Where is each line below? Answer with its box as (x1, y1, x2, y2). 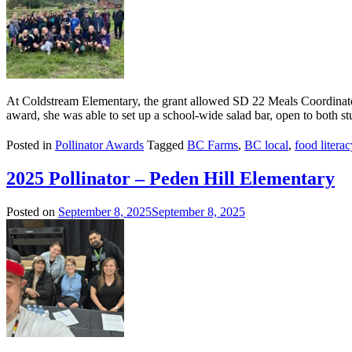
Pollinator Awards (55, 137, 144, 152)
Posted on (6, 204, 58, 218)
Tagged (144, 137, 187, 152)
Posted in (6, 137, 55, 152)
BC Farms (187, 137, 238, 152)
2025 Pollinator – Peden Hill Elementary (6, 167, 335, 189)
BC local (244, 137, 288, 152)
